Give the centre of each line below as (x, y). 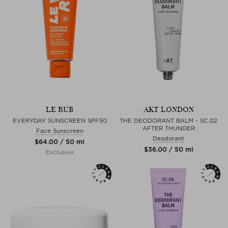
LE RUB (60, 109)
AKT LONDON (168, 109)
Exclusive (60, 152)
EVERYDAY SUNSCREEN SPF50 (60, 120)
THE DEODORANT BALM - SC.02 (168, 120)
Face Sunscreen (60, 131)
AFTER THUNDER (168, 128)
